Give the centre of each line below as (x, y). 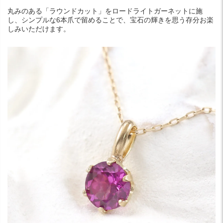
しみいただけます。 (39, 29)
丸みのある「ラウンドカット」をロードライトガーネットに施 (105, 11)
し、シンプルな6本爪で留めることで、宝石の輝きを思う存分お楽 (111, 20)
